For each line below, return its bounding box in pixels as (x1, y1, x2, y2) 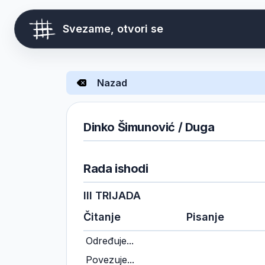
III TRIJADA (83, 189, 141, 202)
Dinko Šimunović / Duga (83, 120, 215, 134)
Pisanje (186, 211, 224, 223)
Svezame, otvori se (63, 22, 163, 35)
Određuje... (86, 235, 134, 247)
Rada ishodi (83, 161, 148, 176)
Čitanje (83, 211, 121, 223)
